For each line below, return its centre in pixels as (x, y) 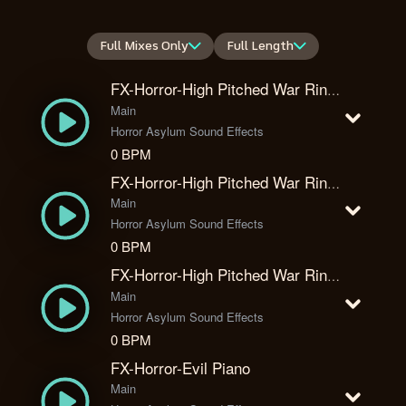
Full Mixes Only (144, 46)
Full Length (260, 46)
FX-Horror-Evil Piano (181, 367)
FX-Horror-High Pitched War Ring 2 (334, 183)
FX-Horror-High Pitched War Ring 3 (334, 276)
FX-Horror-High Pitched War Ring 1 (334, 90)
